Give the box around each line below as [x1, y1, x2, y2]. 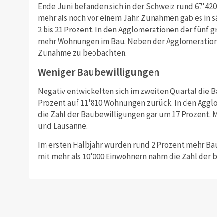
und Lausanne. [37, 121, 88, 132]
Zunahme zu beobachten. [37, 47, 127, 59]
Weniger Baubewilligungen [37, 65, 159, 79]
